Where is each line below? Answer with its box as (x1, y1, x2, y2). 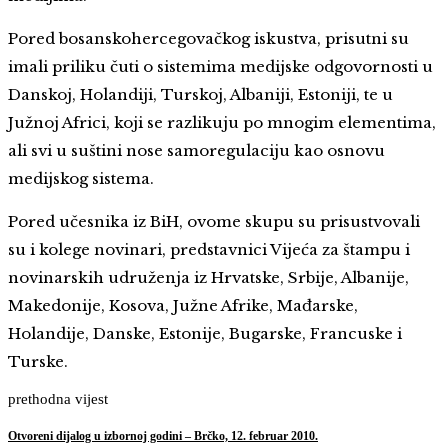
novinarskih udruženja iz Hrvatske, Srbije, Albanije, (8, 268, 409, 288)
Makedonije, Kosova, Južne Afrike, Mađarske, (8, 296, 358, 316)
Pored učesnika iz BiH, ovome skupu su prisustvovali (8, 212, 420, 232)
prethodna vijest (8, 391, 108, 408)
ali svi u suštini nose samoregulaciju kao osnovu (8, 141, 385, 161)
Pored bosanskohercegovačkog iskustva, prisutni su (8, 29, 409, 49)
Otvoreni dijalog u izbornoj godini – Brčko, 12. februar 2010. (8, 429, 318, 444)
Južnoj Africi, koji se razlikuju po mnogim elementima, (8, 113, 436, 133)
